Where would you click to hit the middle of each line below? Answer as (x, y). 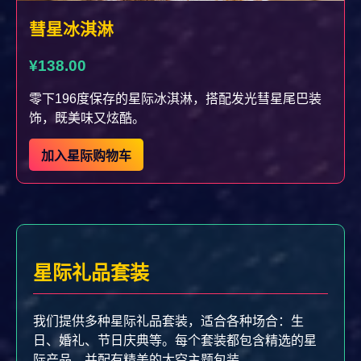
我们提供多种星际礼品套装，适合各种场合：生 (168, 321)
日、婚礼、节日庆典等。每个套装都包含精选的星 (175, 340)
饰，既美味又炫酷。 (87, 118)
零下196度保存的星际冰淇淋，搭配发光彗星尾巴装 (175, 99)
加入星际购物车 (86, 156)
